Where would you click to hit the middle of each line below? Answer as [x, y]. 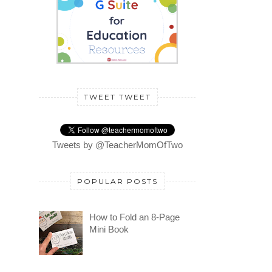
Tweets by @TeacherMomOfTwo [117, 145]
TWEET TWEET [117, 97]
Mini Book [109, 229]
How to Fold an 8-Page [134, 217]
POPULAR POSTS [117, 182]
